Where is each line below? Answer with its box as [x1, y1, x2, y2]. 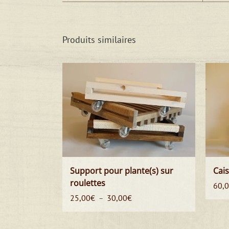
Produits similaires [62, 34, 136, 45]
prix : [131, 213, 147, 223]
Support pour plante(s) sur [70, 165, 173, 177]
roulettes [70, 177, 105, 189]
